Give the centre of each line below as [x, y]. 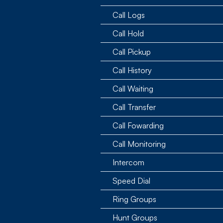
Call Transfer [134, 107]
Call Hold [128, 33]
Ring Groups [134, 199]
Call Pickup [132, 52]
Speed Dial [131, 181]
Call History [132, 70]
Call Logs [129, 15]
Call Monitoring [139, 144]
